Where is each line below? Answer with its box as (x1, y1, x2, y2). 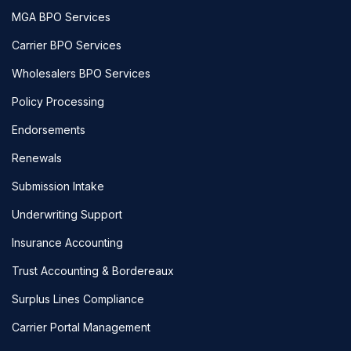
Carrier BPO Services (12, 38, 121, 52)
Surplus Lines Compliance (12, 291, 144, 306)
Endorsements (12, 122, 85, 136)
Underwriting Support (12, 207, 122, 221)
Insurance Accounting (12, 235, 123, 249)
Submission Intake (12, 179, 104, 193)
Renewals (12, 150, 62, 165)
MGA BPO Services (12, 9, 110, 24)
